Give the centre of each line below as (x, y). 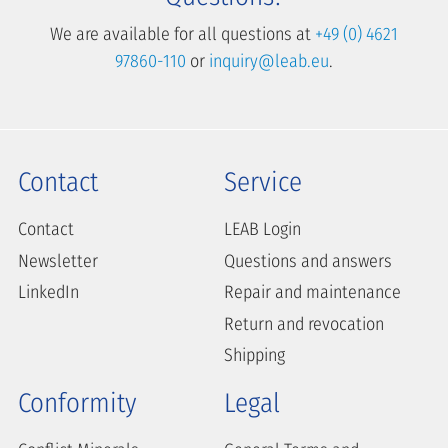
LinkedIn (48, 292)
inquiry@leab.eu (269, 61)
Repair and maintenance (312, 292)
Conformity (77, 403)
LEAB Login (262, 229)
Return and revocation (304, 323)
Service (263, 182)
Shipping (254, 355)
